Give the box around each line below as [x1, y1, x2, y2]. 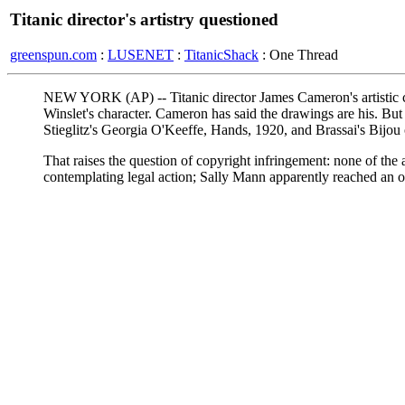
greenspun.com [10, 46, 97, 62]
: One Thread [259, 46, 338, 62]
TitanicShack [184, 46, 259, 62]
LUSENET [108, 46, 174, 62]
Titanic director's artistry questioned [10, 10, 278, 29]
